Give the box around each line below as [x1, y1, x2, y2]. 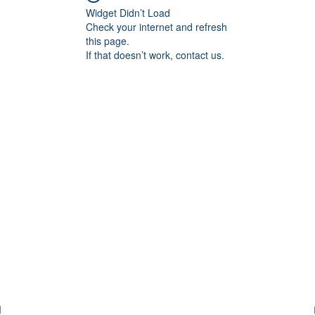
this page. [86, 34, 129, 48]
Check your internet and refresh [86, 20, 227, 34]
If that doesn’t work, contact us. [86, 48, 224, 62]
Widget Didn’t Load [86, 6, 170, 20]
